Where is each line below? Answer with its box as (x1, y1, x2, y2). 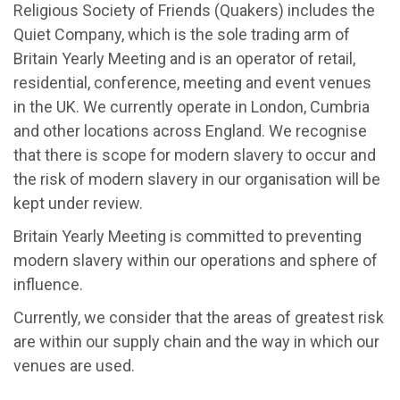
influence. (13, 274, 83, 294)
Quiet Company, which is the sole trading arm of (13, 24, 350, 44)
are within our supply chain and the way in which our (13, 331, 379, 351)
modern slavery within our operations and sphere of (13, 250, 378, 270)
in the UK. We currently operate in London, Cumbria (13, 96, 370, 116)
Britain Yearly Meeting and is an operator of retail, (13, 48, 355, 68)
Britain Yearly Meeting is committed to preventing (13, 226, 362, 246)
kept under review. (13, 193, 143, 212)
